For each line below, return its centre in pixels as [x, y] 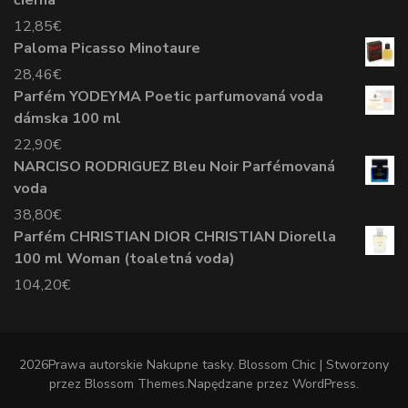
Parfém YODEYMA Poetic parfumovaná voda [168, 96]
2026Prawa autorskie [83, 364]
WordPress [324, 383]
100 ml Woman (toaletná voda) [124, 258]
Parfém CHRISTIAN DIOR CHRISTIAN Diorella [175, 236]
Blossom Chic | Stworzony [314, 364]
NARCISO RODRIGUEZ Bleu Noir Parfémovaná [174, 166]
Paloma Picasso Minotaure [107, 48]
